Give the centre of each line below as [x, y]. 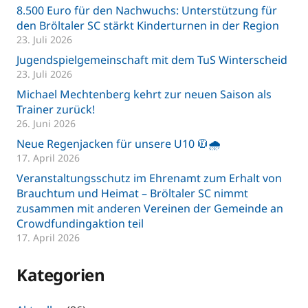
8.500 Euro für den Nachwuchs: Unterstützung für [147, 11]
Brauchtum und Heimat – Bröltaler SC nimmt [132, 194]
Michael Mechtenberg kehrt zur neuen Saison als [144, 95]
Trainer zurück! [56, 110]
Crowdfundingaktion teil [80, 224]
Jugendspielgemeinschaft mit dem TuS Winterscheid [152, 60]
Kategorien [61, 275]
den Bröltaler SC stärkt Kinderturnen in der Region [148, 26]
